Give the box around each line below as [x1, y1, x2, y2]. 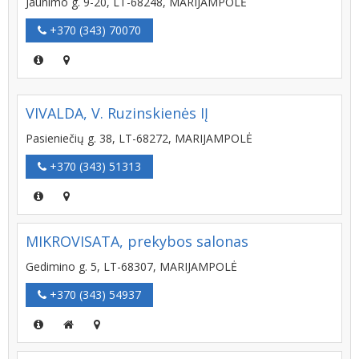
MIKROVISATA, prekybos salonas [26, 232, 248, 251]
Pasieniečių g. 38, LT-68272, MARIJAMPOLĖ [26, 131, 252, 146]
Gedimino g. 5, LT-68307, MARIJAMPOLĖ [26, 259, 237, 274]
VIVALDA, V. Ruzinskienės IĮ [26, 103, 208, 123]
